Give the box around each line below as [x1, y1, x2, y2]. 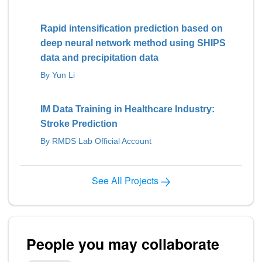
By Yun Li [40, 70, 75, 80]
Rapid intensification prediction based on [40, 23, 223, 33]
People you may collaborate [26, 233, 219, 254]
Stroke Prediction [40, 119, 118, 129]
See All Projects [92, 174, 158, 187]
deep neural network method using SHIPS [40, 38, 226, 48]
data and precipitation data [40, 53, 158, 63]
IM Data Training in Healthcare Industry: [40, 104, 215, 114]
